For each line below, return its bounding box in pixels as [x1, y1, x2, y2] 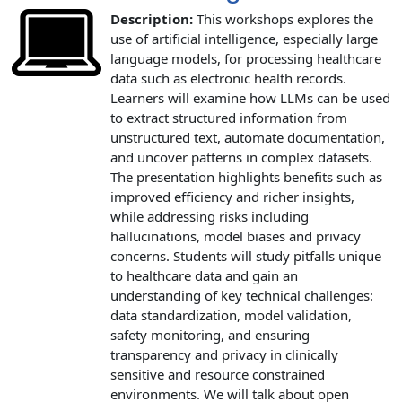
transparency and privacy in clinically [110, 345, 338, 363]
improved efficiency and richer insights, [110, 187, 354, 205]
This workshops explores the [193, 9, 373, 28]
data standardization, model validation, [110, 305, 352, 324]
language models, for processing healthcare [110, 48, 381, 67]
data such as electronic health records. [110, 68, 346, 87]
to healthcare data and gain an [110, 266, 298, 284]
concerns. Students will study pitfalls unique [110, 246, 381, 265]
